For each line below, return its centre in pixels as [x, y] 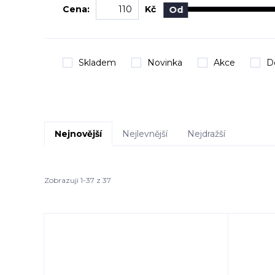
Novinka [165, 63]
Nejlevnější [145, 134]
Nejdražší [206, 134]
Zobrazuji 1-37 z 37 [78, 180]
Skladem [97, 63]
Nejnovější [78, 134]
